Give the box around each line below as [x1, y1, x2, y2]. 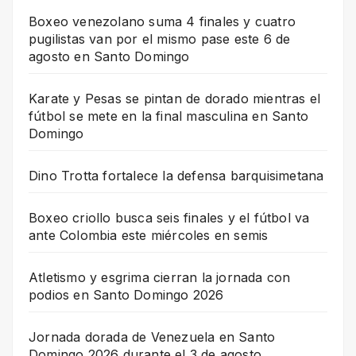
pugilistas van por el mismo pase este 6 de [29, 30, 291, 47]
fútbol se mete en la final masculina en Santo [29, 107, 309, 124]
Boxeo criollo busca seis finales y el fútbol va [29, 209, 310, 226]
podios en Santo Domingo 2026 [29, 286, 224, 303]
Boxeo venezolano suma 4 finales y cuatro [29, 13, 296, 29]
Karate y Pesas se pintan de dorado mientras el [29, 90, 321, 106]
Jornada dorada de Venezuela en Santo [29, 328, 276, 345]
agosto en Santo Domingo [29, 48, 190, 64]
